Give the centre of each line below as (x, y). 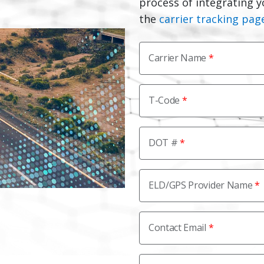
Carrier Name (178, 58)
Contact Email (177, 227)
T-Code (164, 100)
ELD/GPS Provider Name (201, 185)
